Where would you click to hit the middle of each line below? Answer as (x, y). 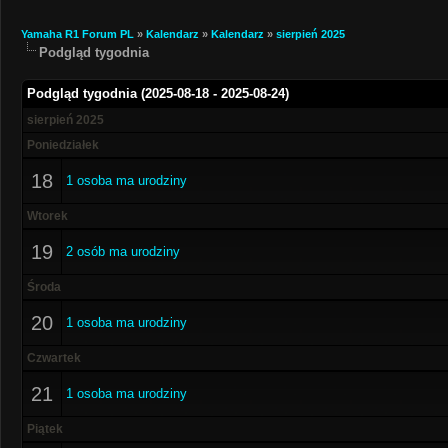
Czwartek (54, 358)
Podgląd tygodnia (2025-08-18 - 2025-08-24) (158, 93)
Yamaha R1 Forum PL (77, 34)
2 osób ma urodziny (123, 251)
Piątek (45, 429)
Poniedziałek (63, 145)
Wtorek (47, 216)
